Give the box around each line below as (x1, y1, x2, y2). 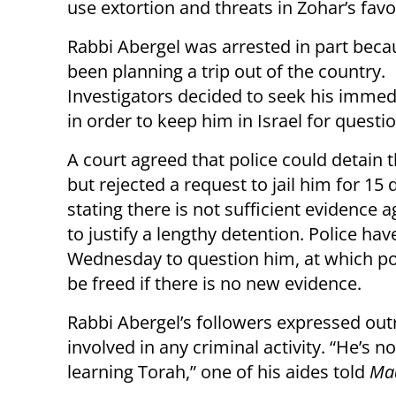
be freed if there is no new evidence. (67, 271, 362, 296)
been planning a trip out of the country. (67, 59, 385, 84)
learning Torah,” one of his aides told (67, 360, 369, 385)
